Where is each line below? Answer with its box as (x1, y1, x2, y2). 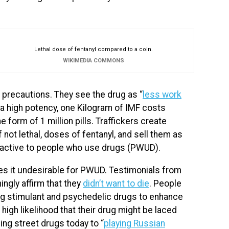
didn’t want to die (83, 178, 149, 189)
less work (143, 89, 181, 100)
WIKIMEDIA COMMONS (62, 57, 124, 64)
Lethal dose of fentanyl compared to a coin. (34, 45, 153, 53)
